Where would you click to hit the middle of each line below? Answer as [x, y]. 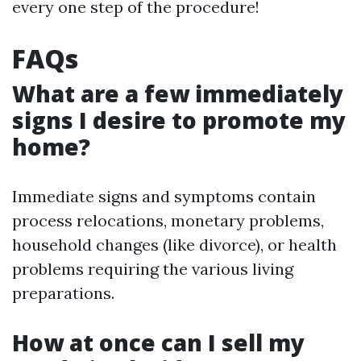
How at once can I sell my [158, 342]
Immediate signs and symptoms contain [164, 196]
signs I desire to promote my [179, 120]
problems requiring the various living [153, 269]
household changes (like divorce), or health [174, 245]
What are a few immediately [178, 93]
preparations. [63, 293]
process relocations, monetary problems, [168, 220]
